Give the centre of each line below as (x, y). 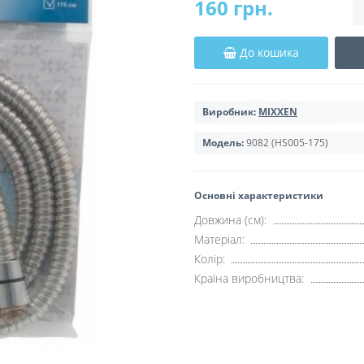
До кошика (269, 52)
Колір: (210, 258)
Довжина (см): (230, 219)
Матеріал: (219, 239)
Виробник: (229, 111)
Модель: (223, 142)
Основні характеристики (259, 195)
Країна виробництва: (249, 278)
